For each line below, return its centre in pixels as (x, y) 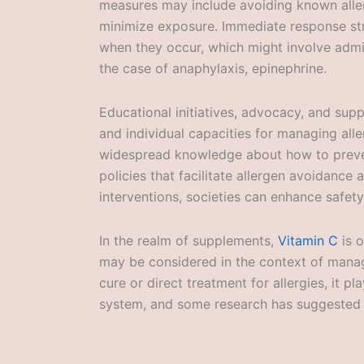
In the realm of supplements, (188, 241)
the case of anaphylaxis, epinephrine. (213, 69)
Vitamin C (308, 241)
